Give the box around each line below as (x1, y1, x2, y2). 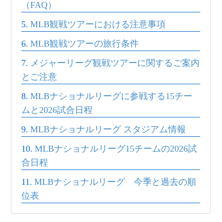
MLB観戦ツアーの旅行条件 (30, 39, 139, 49)
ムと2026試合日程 (21, 105, 93, 115)
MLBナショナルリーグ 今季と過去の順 (34, 177, 196, 187)
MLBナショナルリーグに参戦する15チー (30, 91, 192, 101)
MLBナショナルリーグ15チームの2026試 (35, 144, 197, 154)
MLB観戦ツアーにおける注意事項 (30, 19, 166, 29)
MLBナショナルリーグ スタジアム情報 (30, 124, 186, 134)
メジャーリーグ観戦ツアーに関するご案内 (30, 58, 200, 68)
